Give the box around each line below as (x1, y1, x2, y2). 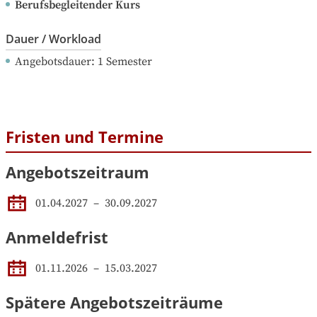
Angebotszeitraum (6, 161, 149, 183)
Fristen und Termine (6, 125, 163, 147)
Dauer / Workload (6, 30, 101, 47)
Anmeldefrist (6, 226, 108, 248)
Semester (106, 54, 152, 69)
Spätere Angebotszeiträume (6, 292, 223, 313)
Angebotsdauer (15, 54, 91, 69)
